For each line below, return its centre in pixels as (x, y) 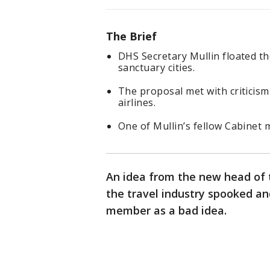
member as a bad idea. (166, 211)
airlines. (137, 103)
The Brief (131, 36)
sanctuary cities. (157, 68)
